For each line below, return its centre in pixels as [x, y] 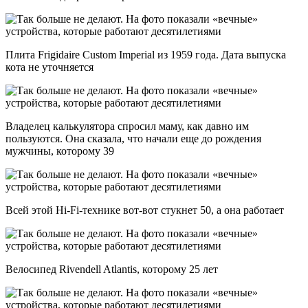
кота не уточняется [49, 67]
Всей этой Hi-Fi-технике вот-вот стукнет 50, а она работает [145, 210]
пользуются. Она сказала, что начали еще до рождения [133, 138]
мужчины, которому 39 [60, 151]
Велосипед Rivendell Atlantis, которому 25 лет [112, 269]
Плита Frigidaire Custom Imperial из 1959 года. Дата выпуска [146, 54]
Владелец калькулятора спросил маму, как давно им [127, 126]
